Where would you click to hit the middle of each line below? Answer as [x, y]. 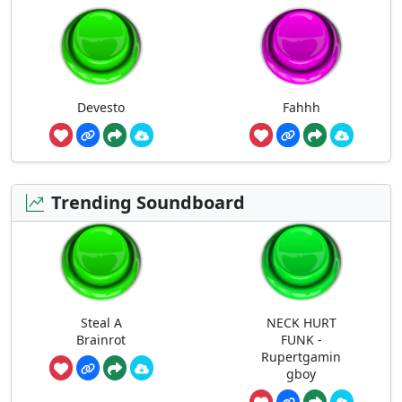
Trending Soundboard [148, 203]
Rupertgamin [301, 357]
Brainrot [101, 340]
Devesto [101, 107]
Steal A [101, 323]
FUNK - [301, 340]
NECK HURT [301, 323]
